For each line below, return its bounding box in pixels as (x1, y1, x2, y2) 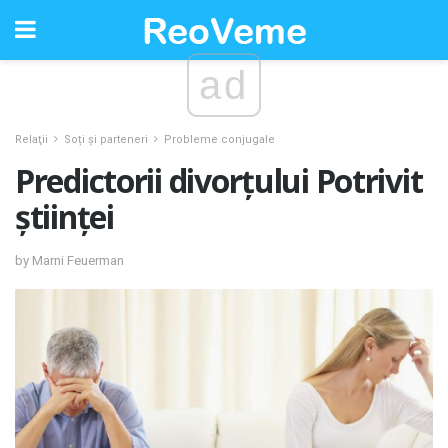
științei (15, 195, 114, 238)
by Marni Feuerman (15, 252, 124, 268)
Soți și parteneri (64, 133, 148, 146)
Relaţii (15, 133, 48, 146)
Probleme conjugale (164, 133, 275, 146)
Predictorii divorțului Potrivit (15, 159, 423, 202)
